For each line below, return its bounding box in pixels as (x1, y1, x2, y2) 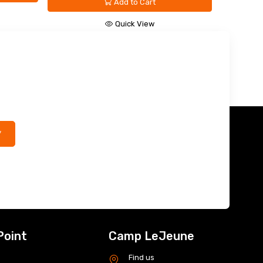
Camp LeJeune (109, 228, 195, 243)
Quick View (114, 10, 154, 19)
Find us (129, 252, 155, 262)
